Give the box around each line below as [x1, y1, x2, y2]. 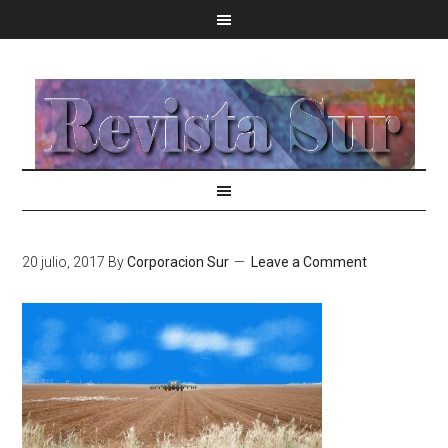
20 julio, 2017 [22, 254, 106, 270]
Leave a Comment [251, 254, 368, 270]
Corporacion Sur [127, 254, 230, 270]
